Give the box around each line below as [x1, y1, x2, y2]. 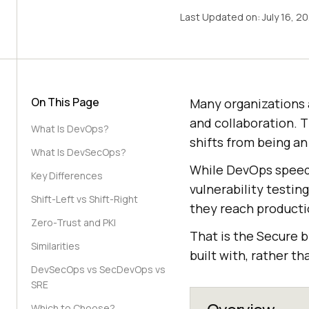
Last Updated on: [179, 10, 262, 23]
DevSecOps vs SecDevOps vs [31, 263, 166, 276]
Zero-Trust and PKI [31, 216, 116, 229]
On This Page [31, 94, 99, 110]
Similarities [31, 239, 80, 252]
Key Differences [31, 169, 103, 182]
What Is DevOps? [31, 122, 109, 135]
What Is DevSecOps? [31, 146, 126, 159]
